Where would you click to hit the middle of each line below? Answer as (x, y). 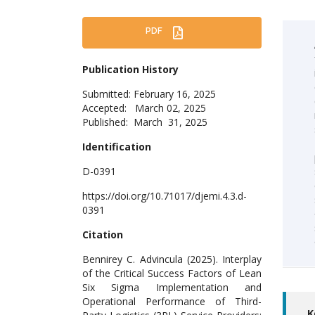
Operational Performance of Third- (172, 302)
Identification (117, 147)
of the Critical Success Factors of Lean (172, 274)
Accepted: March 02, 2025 (144, 108)
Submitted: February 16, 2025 (149, 94)
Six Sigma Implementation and (172, 288)
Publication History (130, 70)
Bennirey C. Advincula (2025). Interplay (172, 259)
